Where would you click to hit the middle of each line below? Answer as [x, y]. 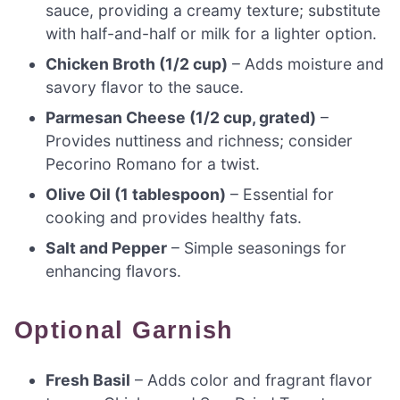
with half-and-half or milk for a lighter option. [212, 34]
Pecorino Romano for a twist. [153, 164]
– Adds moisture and [306, 64]
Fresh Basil [88, 379]
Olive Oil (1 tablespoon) [136, 195]
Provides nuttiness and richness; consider [200, 141]
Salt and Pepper [107, 248]
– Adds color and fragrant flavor [252, 379]
